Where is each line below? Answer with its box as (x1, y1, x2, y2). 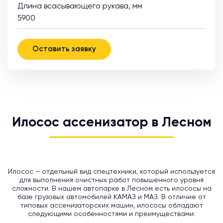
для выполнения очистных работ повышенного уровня (19, 176, 204, 184)
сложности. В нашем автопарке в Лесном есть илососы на (11, 185, 212, 192)
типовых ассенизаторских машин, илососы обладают (20, 202, 203, 209)
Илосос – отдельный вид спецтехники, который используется (8, 168, 215, 175)
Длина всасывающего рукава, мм (17, 2, 142, 10)
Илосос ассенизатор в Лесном (11, 115, 212, 129)
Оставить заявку (32, 45, 96, 53)
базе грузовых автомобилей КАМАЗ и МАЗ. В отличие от (17, 193, 206, 201)
